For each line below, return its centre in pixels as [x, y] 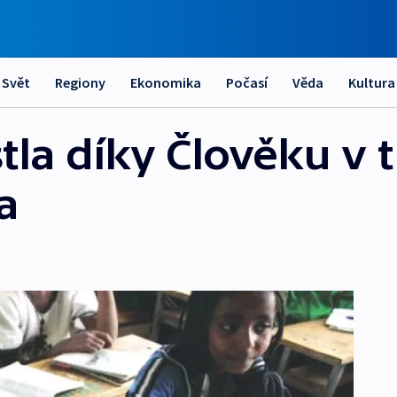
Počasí [247, 82]
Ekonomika [166, 82]
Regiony [80, 82]
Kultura [372, 82]
